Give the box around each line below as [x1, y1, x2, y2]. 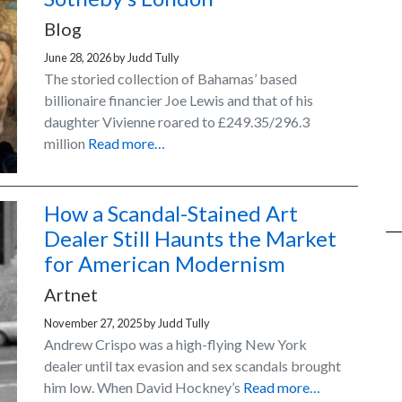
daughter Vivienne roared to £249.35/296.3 [44, 113, 310, 130]
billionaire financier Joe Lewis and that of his [44, 92, 313, 109]
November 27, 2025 [44, 316, 142, 331]
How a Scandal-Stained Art [44, 200, 298, 227]
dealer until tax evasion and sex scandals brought [44, 357, 341, 375]
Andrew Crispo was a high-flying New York [44, 336, 307, 354]
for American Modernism [44, 250, 285, 277]
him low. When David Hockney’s [44, 379, 243, 397]
